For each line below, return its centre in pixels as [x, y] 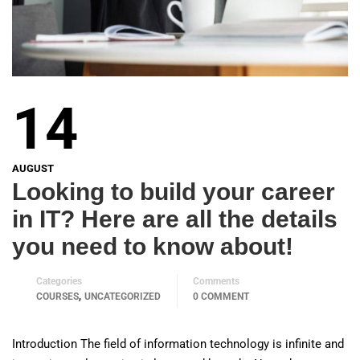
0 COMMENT [221, 296]
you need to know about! [153, 246]
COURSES [57, 296]
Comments [216, 281]
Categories [59, 281]
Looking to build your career [174, 191]
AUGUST [33, 168]
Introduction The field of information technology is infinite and [178, 344]
